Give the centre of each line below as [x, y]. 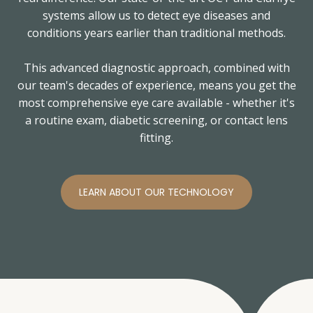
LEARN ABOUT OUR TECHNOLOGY [156, 192]
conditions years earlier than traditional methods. [156, 32]
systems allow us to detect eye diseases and [156, 15]
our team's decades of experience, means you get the [156, 85]
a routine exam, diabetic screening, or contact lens [156, 120]
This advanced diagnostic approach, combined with [156, 67]
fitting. [156, 137]
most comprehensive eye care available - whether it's [156, 102]
